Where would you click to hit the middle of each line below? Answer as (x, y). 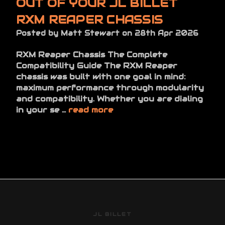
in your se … (42, 109)
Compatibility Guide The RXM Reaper (96, 65)
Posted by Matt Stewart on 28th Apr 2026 (107, 33)
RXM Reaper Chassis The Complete (91, 54)
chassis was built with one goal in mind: (101, 76)
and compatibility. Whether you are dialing (109, 98)
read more (90, 109)
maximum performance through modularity (110, 87)
